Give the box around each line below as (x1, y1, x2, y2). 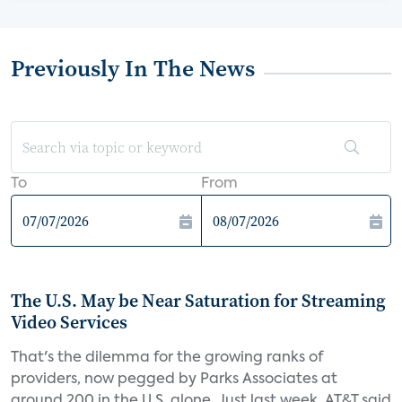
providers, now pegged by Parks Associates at (11, 372, 337, 387)
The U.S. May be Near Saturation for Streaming (11, 288, 386, 313)
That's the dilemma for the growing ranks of (11, 351, 323, 365)
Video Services (11, 310, 127, 335)
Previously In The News (11, 52, 255, 84)
